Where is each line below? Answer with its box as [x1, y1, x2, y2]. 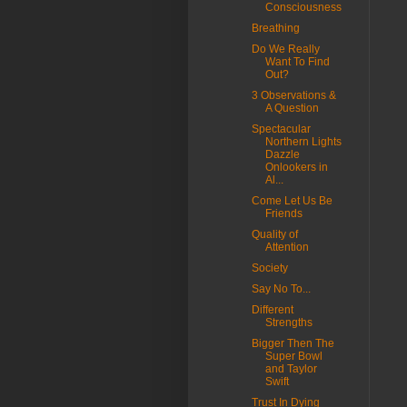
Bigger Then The [251, 337, 334, 350]
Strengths [264, 316, 313, 329]
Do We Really [251, 43, 320, 55]
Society [251, 262, 288, 274]
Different [251, 303, 293, 316]
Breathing [251, 22, 300, 35]
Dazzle [264, 148, 300, 161]
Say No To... [251, 283, 311, 295]
